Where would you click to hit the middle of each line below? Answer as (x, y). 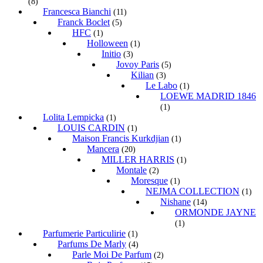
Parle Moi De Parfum (112, 255)
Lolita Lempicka (73, 117)
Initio (111, 54)
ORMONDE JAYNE (215, 213)
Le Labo (161, 86)
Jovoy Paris (138, 65)
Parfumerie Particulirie (84, 234)
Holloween (107, 43)
